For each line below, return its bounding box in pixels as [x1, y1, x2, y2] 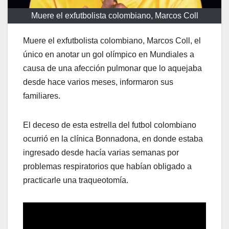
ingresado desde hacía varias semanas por [23, 148, 179, 157]
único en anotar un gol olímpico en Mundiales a [23, 50, 194, 59]
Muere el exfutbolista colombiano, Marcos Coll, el [23, 36, 201, 45]
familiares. [23, 91, 60, 101]
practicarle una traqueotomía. [23, 176, 128, 185]
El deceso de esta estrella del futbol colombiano [23, 121, 196, 130]
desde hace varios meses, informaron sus [23, 78, 173, 87]
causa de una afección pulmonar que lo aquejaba [23, 64, 202, 73]
